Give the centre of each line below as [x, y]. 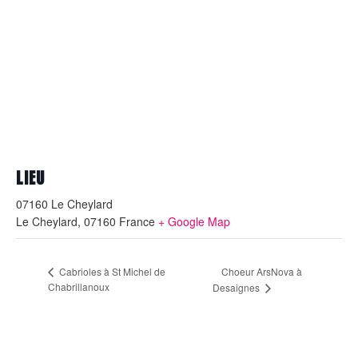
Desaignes [237, 287]
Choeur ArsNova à [261, 271]
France [137, 222]
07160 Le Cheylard [64, 204]
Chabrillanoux [79, 286]
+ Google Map [194, 222]
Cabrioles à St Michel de [111, 271]
